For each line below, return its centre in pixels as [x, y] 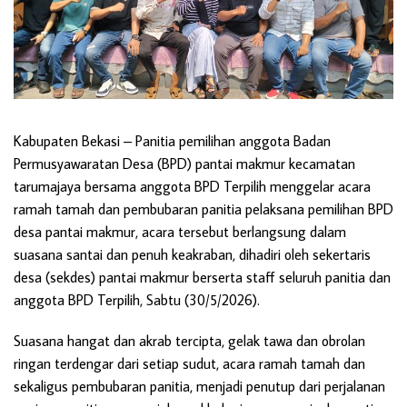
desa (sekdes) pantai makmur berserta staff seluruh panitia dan [202, 278]
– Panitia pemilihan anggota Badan [225, 141]
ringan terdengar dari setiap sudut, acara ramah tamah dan [189, 364]
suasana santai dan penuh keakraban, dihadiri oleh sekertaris [192, 255]
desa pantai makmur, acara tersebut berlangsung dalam [180, 232]
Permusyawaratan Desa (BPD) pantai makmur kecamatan [184, 164]
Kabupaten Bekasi [67, 141]
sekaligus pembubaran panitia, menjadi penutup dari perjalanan [199, 387]
